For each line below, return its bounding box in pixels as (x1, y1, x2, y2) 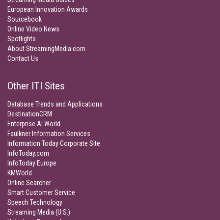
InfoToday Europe (7, 159, 56, 167)
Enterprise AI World (7, 120, 60, 128)
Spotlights (7, 35, 36, 43)
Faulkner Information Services (7, 130, 90, 137)
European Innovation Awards (7, 5, 88, 13)
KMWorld (7, 169, 32, 177)
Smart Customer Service (7, 189, 75, 196)
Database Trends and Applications (7, 100, 103, 108)
